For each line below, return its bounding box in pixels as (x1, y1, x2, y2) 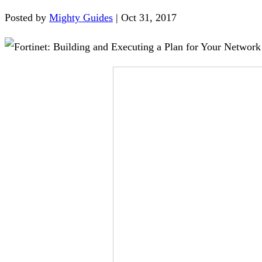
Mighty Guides (49, 12, 113, 24)
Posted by (5, 12, 49, 24)
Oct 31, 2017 (121, 12, 177, 24)
